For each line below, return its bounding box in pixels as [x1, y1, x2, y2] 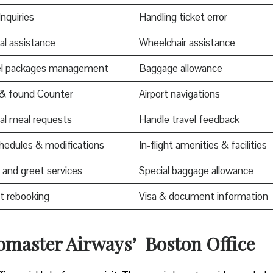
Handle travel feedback [138, 112, 239, 126]
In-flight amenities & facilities [138, 138, 267, 152]
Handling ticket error [138, 10, 227, 24]
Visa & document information [138, 189, 268, 203]
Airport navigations [138, 87, 220, 101]
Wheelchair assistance [138, 35, 235, 49]
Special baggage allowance [138, 163, 253, 177]
